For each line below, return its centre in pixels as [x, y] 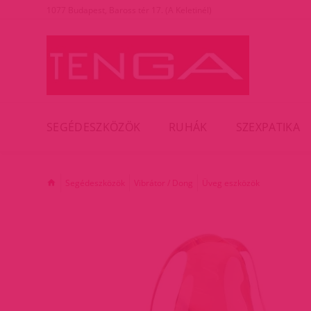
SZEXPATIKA [268, 127]
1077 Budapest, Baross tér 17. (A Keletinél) [129, 10]
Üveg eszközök [231, 183]
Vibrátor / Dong [163, 183]
